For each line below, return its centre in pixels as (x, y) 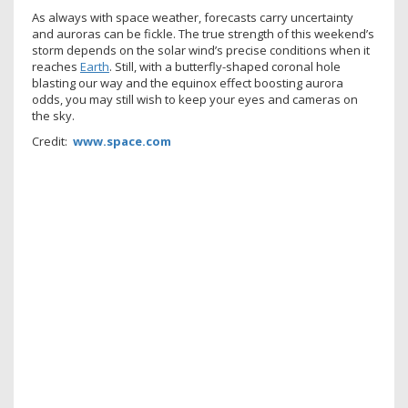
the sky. (53, 115)
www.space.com (122, 141)
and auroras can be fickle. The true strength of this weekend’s (203, 33)
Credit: (52, 141)
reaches (56, 66)
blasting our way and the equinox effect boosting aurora (188, 82)
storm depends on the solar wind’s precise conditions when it (201, 50)
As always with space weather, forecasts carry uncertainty (193, 17)
